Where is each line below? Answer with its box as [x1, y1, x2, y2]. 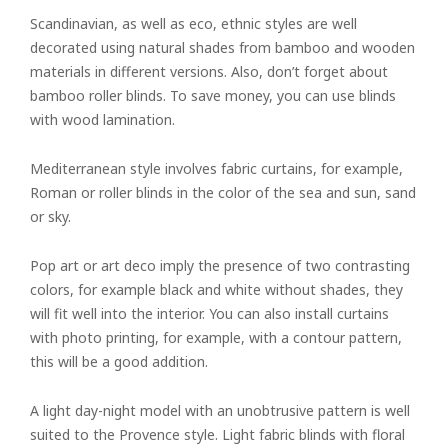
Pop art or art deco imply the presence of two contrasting [30, 256, 410, 275]
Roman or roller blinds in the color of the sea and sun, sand [30, 183, 416, 202]
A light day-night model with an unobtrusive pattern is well [30, 401, 410, 420]
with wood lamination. [30, 110, 175, 129]
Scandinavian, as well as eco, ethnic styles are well [30, 14, 357, 33]
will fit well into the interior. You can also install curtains [30, 304, 389, 323]
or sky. [30, 207, 71, 226]
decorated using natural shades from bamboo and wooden [30, 38, 415, 57]
